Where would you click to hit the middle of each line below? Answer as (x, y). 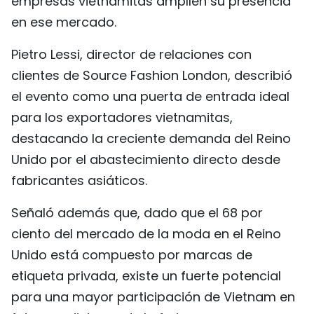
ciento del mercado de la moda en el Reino (146, 233)
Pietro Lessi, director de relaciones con (131, 54)
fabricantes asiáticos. (79, 180)
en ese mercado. (64, 22)
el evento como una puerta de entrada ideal (150, 96)
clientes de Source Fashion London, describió (152, 75)
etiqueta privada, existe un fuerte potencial (146, 275)
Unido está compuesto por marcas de (132, 254)
